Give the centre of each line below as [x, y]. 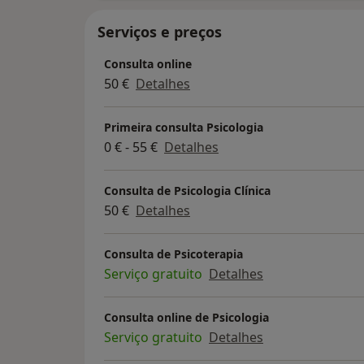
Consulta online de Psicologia [186, 318]
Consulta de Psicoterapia [173, 254]
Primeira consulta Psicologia [184, 128]
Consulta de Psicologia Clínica [187, 191]
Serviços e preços [160, 32]
